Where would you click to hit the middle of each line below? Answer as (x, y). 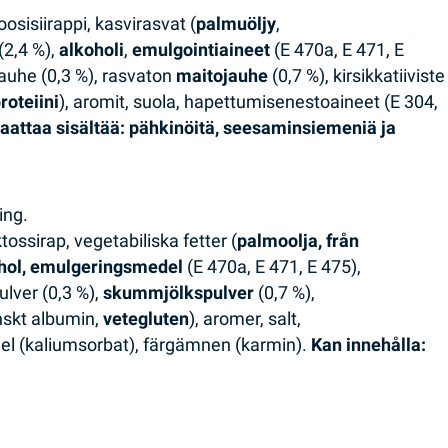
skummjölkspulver (179, 293)
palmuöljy (236, 23)
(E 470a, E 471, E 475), (272, 267)
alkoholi (92, 49)
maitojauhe (222, 75)
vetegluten (146, 319)
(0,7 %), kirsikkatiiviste (357, 75)
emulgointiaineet (201, 49)
